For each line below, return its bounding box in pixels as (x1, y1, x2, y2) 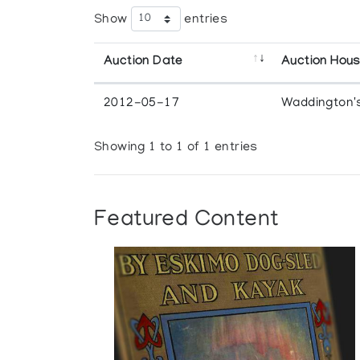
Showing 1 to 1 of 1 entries (94, 141, 258, 156)
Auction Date (104, 54, 183, 70)
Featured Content (94, 207, 279, 233)
